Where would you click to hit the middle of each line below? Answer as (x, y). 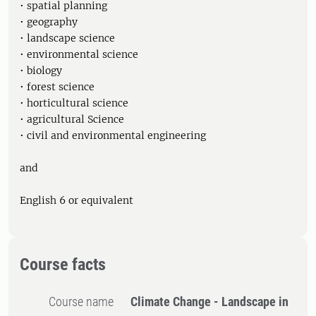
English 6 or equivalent (77, 200)
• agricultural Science (72, 119)
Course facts (63, 265)
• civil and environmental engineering (113, 135)
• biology (41, 71)
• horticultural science (74, 103)
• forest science (57, 87)
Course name (85, 302)
